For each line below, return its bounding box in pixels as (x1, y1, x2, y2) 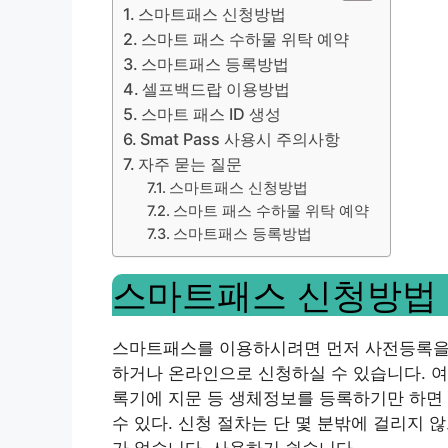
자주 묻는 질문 (138, 153, 243, 174)
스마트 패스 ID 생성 (141, 103, 282, 124)
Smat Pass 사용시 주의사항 (140, 128, 341, 149)
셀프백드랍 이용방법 (142, 78, 291, 99)
